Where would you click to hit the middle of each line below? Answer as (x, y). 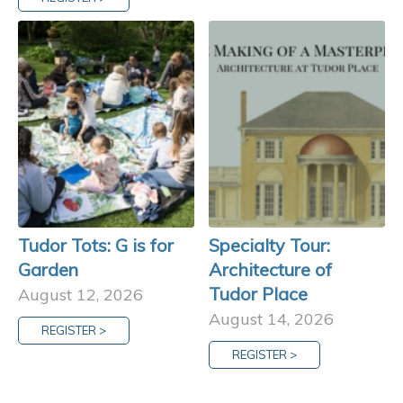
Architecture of (271, 269)
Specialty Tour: (270, 245)
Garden (48, 269)
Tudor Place (259, 294)
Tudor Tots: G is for (96, 245)
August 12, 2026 (81, 295)
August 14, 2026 (272, 319)
